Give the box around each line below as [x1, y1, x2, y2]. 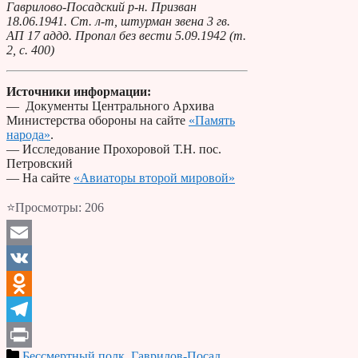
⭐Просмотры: [6, 200, 82, 214]
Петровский [6, 156, 73, 170]
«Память [189, 113, 235, 127]
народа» [6, 127, 50, 141]
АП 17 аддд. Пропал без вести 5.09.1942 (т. [6, 28, 246, 42]
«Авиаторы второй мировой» [74, 170, 235, 185]
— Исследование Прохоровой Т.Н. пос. [6, 141, 221, 156]
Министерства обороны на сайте [6, 113, 189, 127]
